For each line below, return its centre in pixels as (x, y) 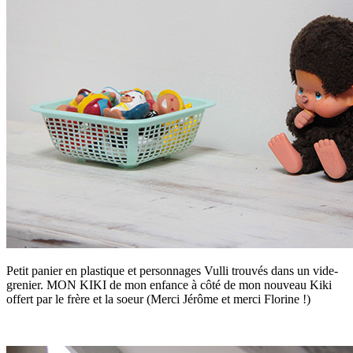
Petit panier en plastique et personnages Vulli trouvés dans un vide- (172, 271)
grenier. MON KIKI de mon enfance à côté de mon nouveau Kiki (169, 285)
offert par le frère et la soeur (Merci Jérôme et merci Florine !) (158, 299)
